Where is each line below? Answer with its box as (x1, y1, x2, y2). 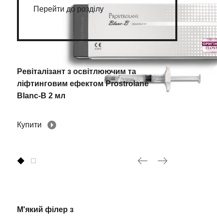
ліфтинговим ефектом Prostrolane (17, 79, 149, 88)
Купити (17, 121, 42, 129)
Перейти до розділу (33, 5, 104, 13)
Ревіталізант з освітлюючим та (17, 67, 136, 76)
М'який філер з (17, 205, 74, 214)
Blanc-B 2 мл (17, 92, 65, 100)
